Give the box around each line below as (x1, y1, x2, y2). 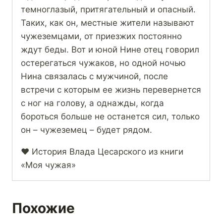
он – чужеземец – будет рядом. (21, 125, 152, 135)
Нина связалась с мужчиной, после (21, 71, 168, 82)
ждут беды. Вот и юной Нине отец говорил (21, 45, 199, 55)
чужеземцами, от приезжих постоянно (21, 31, 182, 42)
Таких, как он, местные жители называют (21, 18, 194, 28)
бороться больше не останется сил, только (21, 111, 200, 122)
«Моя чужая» (21, 160, 76, 170)
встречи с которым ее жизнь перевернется (21, 85, 201, 95)
